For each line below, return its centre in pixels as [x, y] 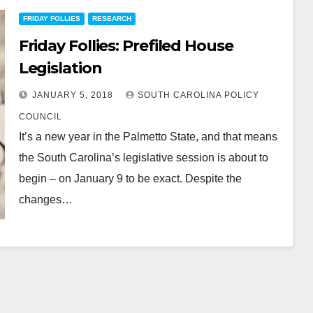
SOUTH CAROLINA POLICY [198, 95]
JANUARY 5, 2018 [74, 95]
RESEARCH [111, 19]
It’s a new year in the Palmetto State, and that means [148, 137]
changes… [45, 199]
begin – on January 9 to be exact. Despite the [130, 179]
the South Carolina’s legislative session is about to [143, 158]
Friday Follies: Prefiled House [126, 46]
